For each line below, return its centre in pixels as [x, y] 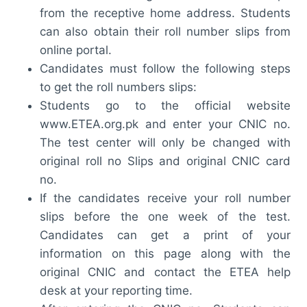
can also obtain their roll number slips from [165, 31]
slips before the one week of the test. [165, 216]
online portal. [76, 50]
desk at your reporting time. [116, 290]
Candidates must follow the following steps [165, 68]
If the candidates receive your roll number [165, 198]
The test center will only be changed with [165, 142]
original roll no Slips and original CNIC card [165, 161]
